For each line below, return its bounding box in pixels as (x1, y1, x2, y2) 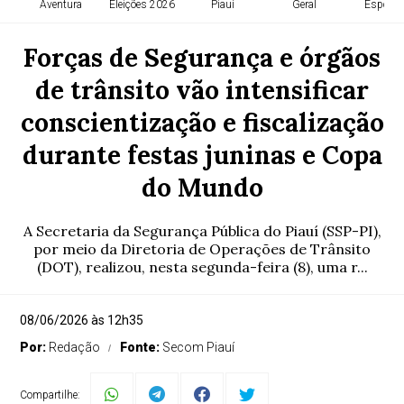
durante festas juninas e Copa (22, 139, 382, 171)
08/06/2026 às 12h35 (20, 313, 144, 327)
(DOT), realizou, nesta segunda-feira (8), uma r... (36, 258, 368, 276)
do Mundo (141, 171, 263, 204)
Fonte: (120, 340, 163, 354)
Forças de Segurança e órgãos (23, 41, 381, 74)
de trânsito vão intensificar (35, 74, 369, 106)
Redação (49, 340, 101, 354)
